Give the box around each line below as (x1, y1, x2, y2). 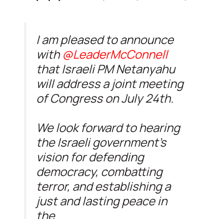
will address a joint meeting (36, 75, 183, 91)
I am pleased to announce (36, 31, 174, 47)
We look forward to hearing (36, 119, 180, 135)
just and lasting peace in (36, 192, 167, 209)
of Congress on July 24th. (36, 89, 174, 106)
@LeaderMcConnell (62, 45, 168, 62)
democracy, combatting (36, 163, 162, 179)
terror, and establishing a (36, 177, 171, 194)
